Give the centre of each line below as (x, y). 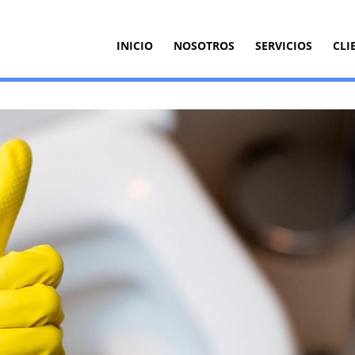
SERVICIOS (283, 46)
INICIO (134, 46)
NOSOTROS (204, 46)
